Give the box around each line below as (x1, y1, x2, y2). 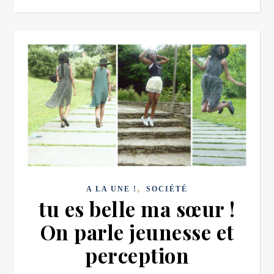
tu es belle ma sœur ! (39, 194, 235, 222)
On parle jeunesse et (40, 218, 234, 245)
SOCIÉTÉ (146, 184, 188, 193)
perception (85, 241, 189, 268)
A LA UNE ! (86, 184, 137, 193)
